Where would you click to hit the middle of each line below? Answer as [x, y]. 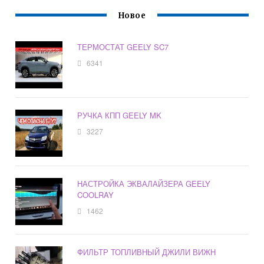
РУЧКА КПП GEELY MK [120, 115]
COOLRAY [96, 195]
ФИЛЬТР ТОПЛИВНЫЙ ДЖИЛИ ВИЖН [147, 252]
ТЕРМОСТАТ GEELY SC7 [123, 47]
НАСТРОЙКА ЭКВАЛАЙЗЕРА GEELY [144, 184]
